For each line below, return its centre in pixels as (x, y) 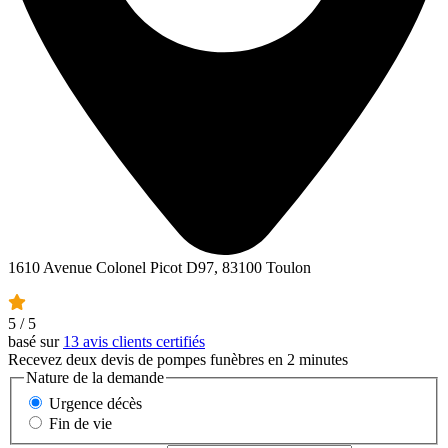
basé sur (35, 342)
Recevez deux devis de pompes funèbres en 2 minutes (178, 360)
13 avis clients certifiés (134, 342)
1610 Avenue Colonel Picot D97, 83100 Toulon (159, 268)
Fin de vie (80, 423)
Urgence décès (95, 403)
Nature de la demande (95, 378)
